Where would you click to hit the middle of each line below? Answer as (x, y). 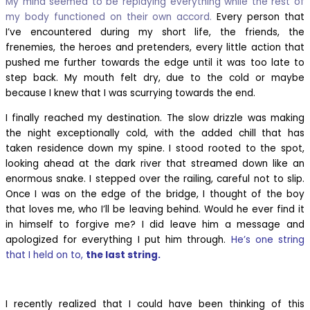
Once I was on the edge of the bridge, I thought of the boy (155, 194)
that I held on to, (46, 255)
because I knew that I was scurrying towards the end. (132, 93)
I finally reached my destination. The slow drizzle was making (155, 118)
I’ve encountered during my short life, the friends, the (155, 33)
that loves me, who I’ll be (67, 209)
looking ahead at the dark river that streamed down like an (155, 163)
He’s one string (268, 239)
